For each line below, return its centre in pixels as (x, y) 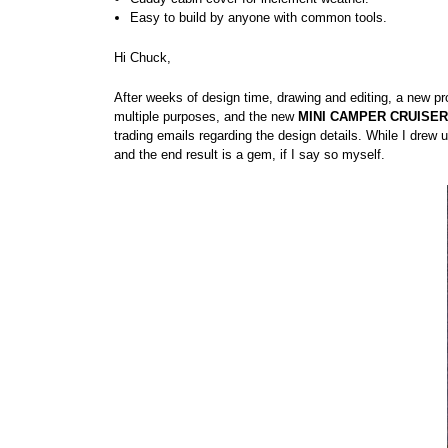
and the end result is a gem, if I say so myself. (249, 154)
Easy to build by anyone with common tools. (259, 17)
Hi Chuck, (142, 57)
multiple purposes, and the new (206, 116)
